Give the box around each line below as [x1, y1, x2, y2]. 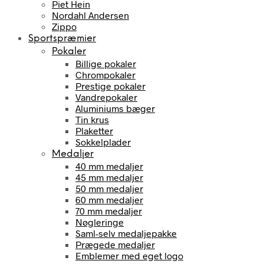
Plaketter [75, 124, 113, 136]
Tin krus [75, 113, 109, 125]
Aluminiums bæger [75, 102, 155, 114]
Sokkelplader [75, 136, 131, 147]
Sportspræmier [28, 33, 96, 44]
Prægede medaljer [75, 238, 155, 250]
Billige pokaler [75, 57, 136, 69]
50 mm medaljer [75, 182, 143, 194]
